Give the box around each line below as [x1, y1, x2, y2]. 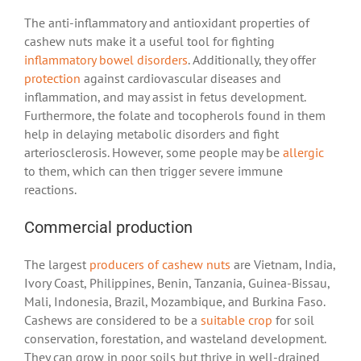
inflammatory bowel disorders [24, 52, 188, 68]
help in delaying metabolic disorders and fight [24, 126, 279, 143]
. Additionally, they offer [188, 52, 316, 68]
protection [24, 70, 81, 87]
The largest [24, 256, 89, 273]
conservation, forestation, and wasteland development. [24, 330, 326, 347]
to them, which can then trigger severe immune [24, 163, 283, 180]
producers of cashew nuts [89, 256, 230, 273]
